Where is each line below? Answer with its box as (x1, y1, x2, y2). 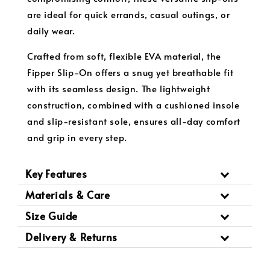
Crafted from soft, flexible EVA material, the (27, 49, 222, 62)
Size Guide (25, 208, 78, 223)
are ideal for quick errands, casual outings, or (27, 7, 230, 20)
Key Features (25, 166, 87, 181)
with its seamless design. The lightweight (27, 81, 210, 95)
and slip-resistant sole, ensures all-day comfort (27, 114, 240, 127)
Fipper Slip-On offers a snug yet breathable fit (27, 65, 234, 78)
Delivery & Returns (25, 229, 118, 244)
